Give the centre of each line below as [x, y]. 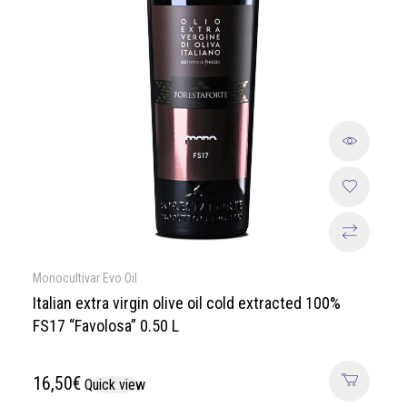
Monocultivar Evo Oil [85, 278]
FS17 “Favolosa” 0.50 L [106, 325]
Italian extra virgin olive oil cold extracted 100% [187, 303]
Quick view [115, 384]
